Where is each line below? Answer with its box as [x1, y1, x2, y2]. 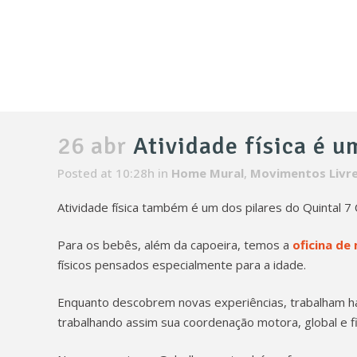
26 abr [57, 131, 127, 161]
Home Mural [171, 165, 244, 181]
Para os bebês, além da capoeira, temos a [57, 237, 292, 253]
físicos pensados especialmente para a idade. [57, 257, 306, 273]
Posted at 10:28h [57, 165, 155, 181]
